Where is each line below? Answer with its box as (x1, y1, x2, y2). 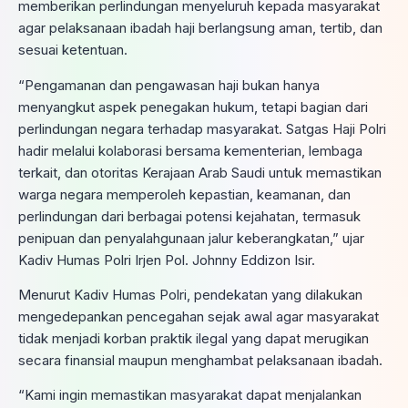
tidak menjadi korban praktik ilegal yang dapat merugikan (18, 329, 369, 347)
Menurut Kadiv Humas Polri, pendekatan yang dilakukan (18, 285, 362, 303)
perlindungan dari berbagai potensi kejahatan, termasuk (18, 207, 361, 225)
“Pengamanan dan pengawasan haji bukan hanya (18, 76, 320, 94)
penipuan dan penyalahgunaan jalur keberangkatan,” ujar (18, 229, 364, 247)
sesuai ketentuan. (18, 41, 127, 59)
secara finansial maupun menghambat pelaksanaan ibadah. (18, 351, 382, 369)
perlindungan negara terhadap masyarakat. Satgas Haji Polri (18, 119, 386, 138)
